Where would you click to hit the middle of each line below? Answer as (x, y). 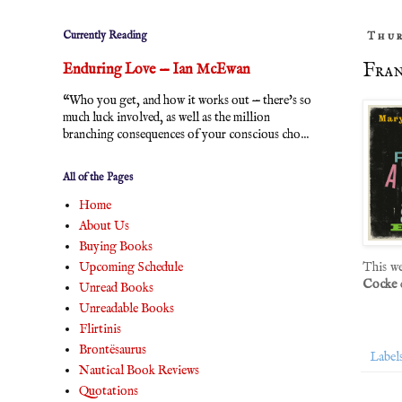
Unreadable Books (126, 308)
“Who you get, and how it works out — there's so (187, 100)
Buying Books (115, 246)
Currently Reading (105, 35)
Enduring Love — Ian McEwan (157, 70)
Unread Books (116, 288)
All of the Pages (98, 177)
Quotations (108, 391)
